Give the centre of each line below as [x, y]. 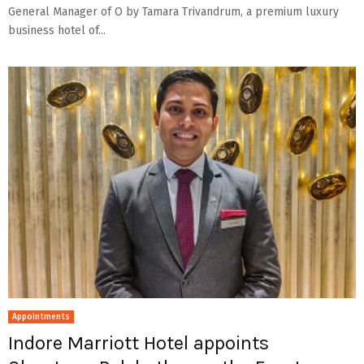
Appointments [41, 317]
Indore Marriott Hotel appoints [139, 343]
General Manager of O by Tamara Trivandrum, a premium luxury [173, 11]
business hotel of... [57, 30]
